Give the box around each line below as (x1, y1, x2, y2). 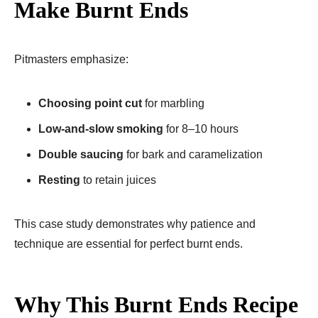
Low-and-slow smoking (38, 122, 163, 135)
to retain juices (80, 173, 156, 186)
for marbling (142, 97, 204, 109)
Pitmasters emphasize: (14, 53, 128, 65)
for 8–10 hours (163, 122, 238, 135)
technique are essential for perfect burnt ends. (14, 237, 243, 250)
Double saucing (38, 148, 124, 160)
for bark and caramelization (124, 148, 263, 160)
